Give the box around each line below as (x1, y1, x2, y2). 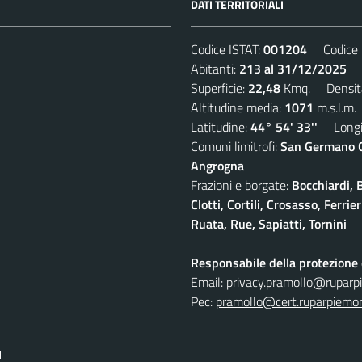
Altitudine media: (191, 97, 284, 117)
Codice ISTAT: (191, 39, 263, 59)
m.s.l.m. (314, 97, 356, 117)
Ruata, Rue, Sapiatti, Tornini (191, 213, 347, 234)
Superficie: (191, 78, 248, 98)
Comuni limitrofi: (191, 136, 280, 156)
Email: (191, 271, 226, 292)
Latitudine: (191, 116, 250, 137)
